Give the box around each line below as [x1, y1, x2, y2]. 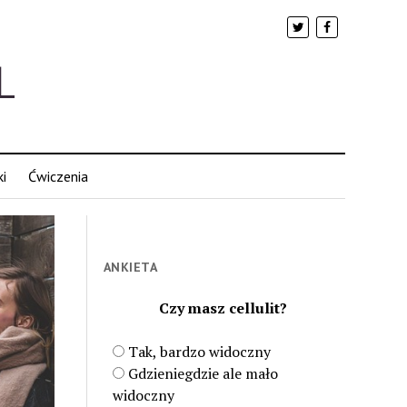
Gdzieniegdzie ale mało [128, 363, 279, 383]
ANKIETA [104, 259, 157, 275]
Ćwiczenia [27, 167, 88, 185]
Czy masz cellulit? [159, 298, 288, 318]
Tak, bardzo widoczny [128, 342, 272, 362]
